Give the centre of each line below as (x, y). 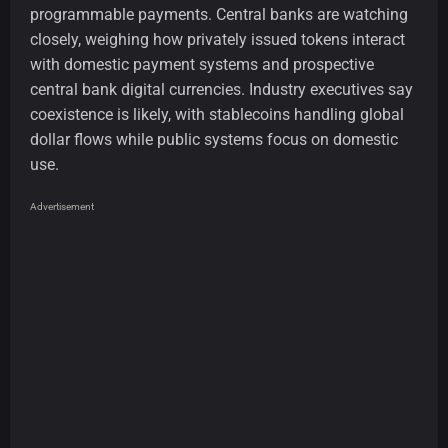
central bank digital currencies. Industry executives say (221, 90)
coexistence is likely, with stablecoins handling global (217, 115)
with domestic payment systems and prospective (202, 65)
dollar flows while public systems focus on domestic (214, 140)
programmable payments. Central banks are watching (219, 15)
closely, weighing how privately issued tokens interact (217, 40)
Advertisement (62, 207)
